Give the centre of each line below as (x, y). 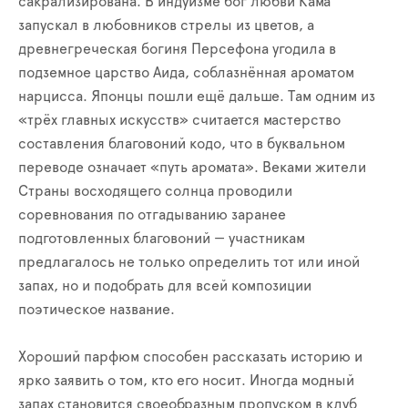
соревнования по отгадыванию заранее (152, 215)
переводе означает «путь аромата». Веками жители (192, 168)
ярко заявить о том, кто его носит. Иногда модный (186, 381)
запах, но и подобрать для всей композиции (165, 286)
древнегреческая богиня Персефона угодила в (177, 49)
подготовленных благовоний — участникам (162, 239)
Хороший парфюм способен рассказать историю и (190, 357)
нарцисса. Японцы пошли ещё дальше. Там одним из (197, 97)
